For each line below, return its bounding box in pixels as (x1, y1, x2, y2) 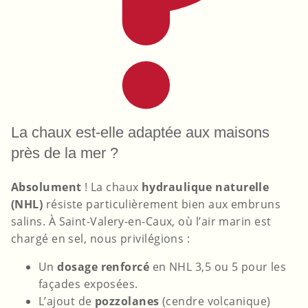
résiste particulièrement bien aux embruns (43, 197, 281, 212)
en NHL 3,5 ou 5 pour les (149, 259, 287, 275)
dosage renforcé (57, 259, 150, 275)
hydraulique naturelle (141, 179, 269, 195)
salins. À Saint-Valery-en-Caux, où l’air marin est (11, 214, 272, 230)
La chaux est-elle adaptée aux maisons (11, 124, 269, 142)
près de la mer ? (11, 144, 118, 162)
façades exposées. (38, 276, 138, 292)
